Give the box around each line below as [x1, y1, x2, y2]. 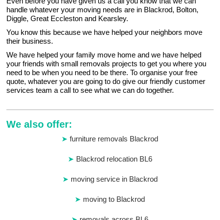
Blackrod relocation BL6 [76, 155, 152, 164]
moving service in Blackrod [70, 175, 158, 184]
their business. [6, 37, 54, 46]
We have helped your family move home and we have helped [6, 51, 202, 59]
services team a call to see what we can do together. [6, 86, 174, 95]
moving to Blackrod [83, 195, 145, 204]
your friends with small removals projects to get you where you [6, 59, 207, 68]
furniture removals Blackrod [70, 135, 159, 143]
